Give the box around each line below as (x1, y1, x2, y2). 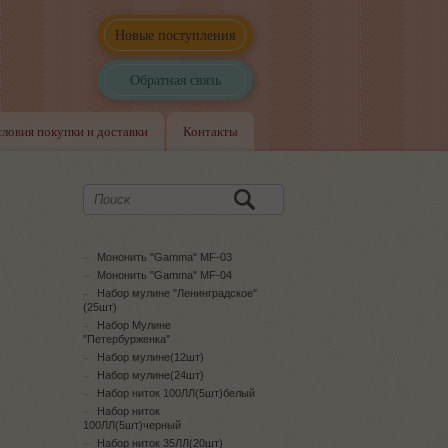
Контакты (183, 122, 238, 140)
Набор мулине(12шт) (97, 351, 204, 363)
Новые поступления (115, 25, 235, 44)
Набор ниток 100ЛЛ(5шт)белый (97, 387, 255, 399)
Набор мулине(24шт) (97, 369, 204, 381)
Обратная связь (129, 70, 221, 89)
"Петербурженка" (83, 333, 170, 345)
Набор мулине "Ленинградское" (97, 287, 257, 299)
